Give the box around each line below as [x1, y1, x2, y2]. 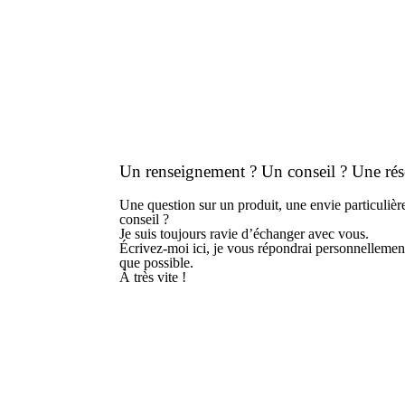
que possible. [119, 255, 193, 270]
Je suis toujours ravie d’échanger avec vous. [119, 226, 369, 241]
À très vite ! [119, 269, 186, 285]
